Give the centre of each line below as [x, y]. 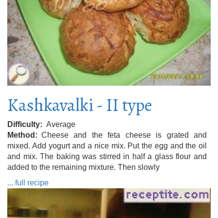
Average [61, 124]
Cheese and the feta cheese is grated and [124, 135]
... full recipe [28, 182]
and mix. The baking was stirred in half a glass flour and [107, 156]
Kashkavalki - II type [80, 105]
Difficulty [24, 124]
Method [21, 135]
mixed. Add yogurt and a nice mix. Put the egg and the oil [107, 145]
